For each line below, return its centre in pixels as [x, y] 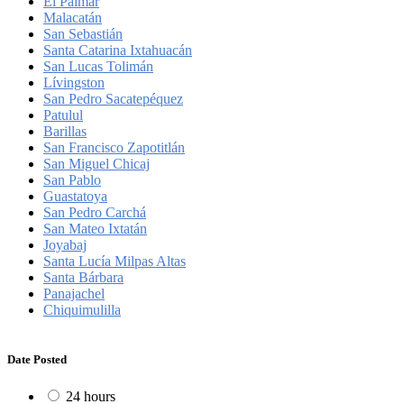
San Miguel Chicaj [96, 163]
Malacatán [73, 17]
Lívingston [74, 82]
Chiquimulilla [82, 309]
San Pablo [72, 179]
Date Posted [37, 359]
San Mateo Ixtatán [95, 228]
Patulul [63, 115]
